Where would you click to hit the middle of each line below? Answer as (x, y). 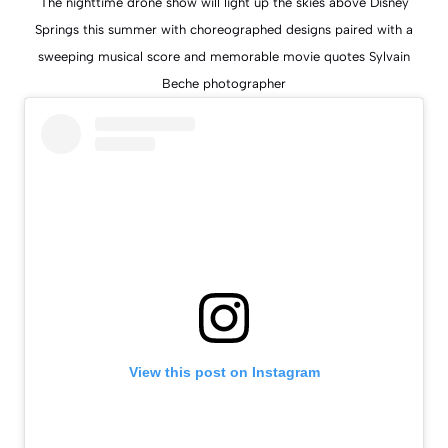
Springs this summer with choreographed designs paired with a (224, 30)
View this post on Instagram (224, 372)
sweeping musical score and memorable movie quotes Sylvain (224, 57)
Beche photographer (224, 84)
